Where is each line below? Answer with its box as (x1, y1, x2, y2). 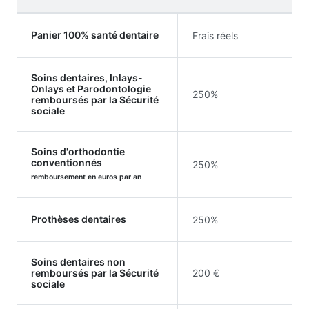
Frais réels (192, 29, 238, 41)
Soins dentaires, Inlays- (31, 71, 143, 83)
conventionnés (31, 156, 102, 168)
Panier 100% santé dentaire (31, 28, 159, 41)
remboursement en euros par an (31, 172, 141, 181)
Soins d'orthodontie (31, 145, 125, 157)
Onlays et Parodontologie (31, 82, 151, 94)
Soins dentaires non (31, 255, 126, 268)
